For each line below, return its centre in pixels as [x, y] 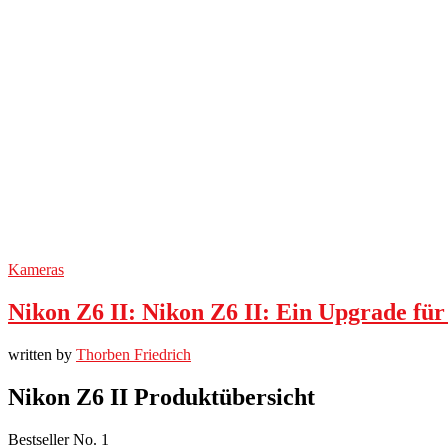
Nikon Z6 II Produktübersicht [161, 396]
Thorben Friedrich [133, 354]
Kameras [36, 269]
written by [42, 354]
